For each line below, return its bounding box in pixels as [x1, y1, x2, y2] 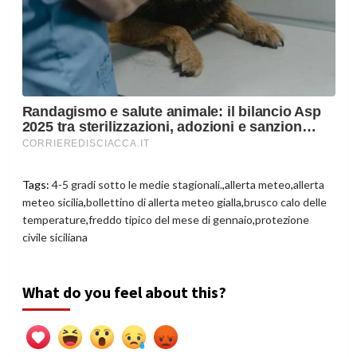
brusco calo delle [243, 195, 327, 210]
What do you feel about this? [22, 282, 226, 303]
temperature [22, 213, 86, 227]
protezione [254, 213, 309, 227]
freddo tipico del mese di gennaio [88, 213, 253, 227]
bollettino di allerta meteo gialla [85, 195, 241, 210]
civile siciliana [22, 230, 88, 245]
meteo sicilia [22, 195, 84, 210]
